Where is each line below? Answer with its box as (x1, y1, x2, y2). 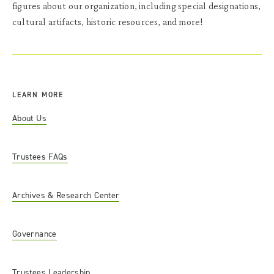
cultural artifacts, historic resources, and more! (12, 16, 204, 27)
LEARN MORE (12, 89, 64, 100)
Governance (12, 228, 57, 240)
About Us (12, 112, 46, 124)
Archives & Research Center (12, 189, 120, 201)
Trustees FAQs (12, 150, 68, 163)
